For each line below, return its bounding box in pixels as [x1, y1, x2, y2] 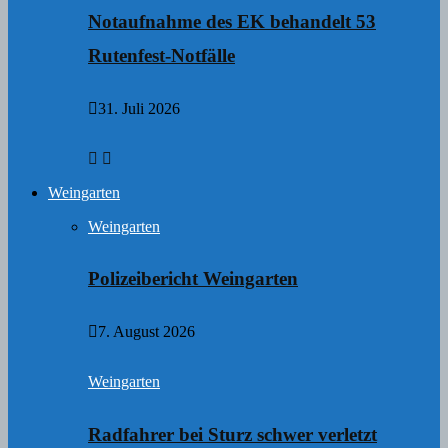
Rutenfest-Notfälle [88, 44, 235, 66]
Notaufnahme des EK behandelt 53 [88, 10, 376, 32]
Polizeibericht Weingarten [88, 268, 298, 290]
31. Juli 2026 [98, 99, 180, 117]
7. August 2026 [98, 323, 195, 341]
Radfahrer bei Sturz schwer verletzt [88, 423, 377, 445]
